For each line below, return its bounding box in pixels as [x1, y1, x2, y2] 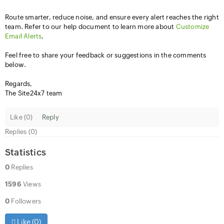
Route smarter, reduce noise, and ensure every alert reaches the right [5, 13, 219, 21]
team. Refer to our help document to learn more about [5, 23, 176, 31]
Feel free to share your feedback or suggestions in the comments [5, 51, 206, 59]
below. [5, 61, 26, 69]
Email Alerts [5, 32, 42, 40]
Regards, [5, 80, 32, 88]
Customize [175, 23, 209, 31]
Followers [9, 197, 41, 205]
